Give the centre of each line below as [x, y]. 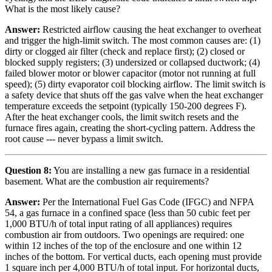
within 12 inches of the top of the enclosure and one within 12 [123, 246]
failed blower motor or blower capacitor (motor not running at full [130, 73]
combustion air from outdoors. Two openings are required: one [124, 235]
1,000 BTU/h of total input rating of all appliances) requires [118, 224]
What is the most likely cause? [63, 9]
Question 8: [28, 171]
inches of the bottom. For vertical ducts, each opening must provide [133, 257]
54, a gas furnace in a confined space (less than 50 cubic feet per [127, 213]
